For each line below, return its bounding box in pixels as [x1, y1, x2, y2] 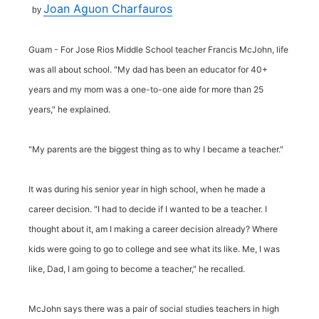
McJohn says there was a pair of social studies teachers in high [28, 303, 279, 314]
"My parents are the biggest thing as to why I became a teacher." [28, 144, 283, 155]
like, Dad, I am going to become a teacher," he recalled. [28, 263, 245, 274]
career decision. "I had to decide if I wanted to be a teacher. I [28, 204, 267, 214]
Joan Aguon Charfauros [43, 1, 172, 16]
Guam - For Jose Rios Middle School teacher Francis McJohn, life [28, 44, 288, 55]
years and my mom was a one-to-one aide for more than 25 [28, 84, 263, 95]
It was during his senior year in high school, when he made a [28, 184, 266, 194]
